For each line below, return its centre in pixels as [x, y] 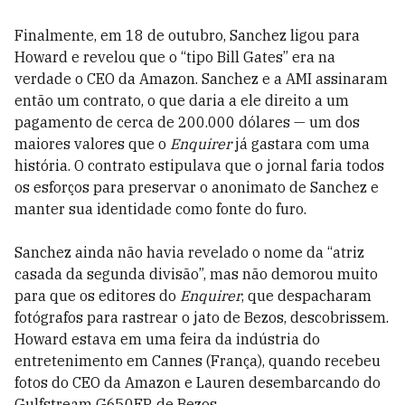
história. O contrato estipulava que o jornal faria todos [199, 166]
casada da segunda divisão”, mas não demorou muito [196, 274]
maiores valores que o [92, 144]
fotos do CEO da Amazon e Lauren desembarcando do [198, 383]
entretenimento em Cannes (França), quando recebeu [198, 361]
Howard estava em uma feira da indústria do [167, 339]
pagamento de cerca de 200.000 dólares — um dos [187, 122]
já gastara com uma [301, 144]
